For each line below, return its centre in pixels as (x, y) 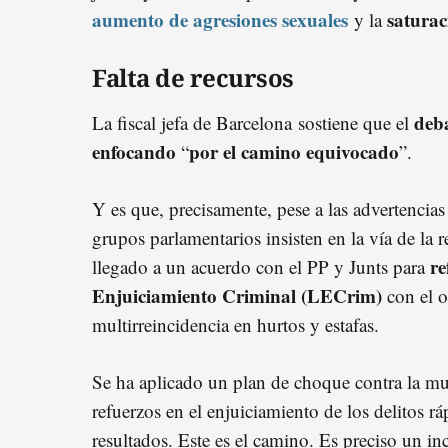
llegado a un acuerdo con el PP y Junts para (261, 267)
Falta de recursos (193, 78)
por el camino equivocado (294, 152)
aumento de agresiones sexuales (220, 20)
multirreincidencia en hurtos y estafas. (238, 325)
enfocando (134, 152)
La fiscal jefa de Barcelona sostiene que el (253, 123)
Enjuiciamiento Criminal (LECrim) (237, 296)
